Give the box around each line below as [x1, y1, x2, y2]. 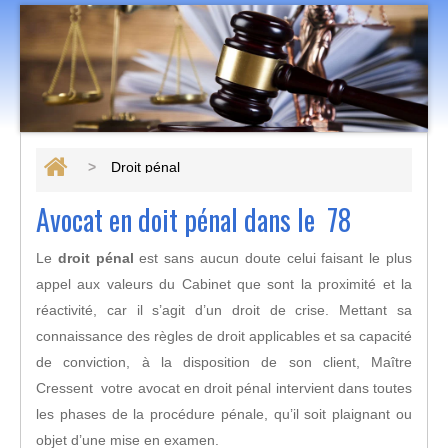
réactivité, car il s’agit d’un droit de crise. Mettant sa [36, 302, 412, 318]
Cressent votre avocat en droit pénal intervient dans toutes [36, 380, 412, 396]
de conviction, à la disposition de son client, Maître [36, 354, 412, 370]
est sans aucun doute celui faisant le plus [133, 250, 413, 266]
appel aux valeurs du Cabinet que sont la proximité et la [36, 276, 412, 292]
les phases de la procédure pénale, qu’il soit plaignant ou [36, 406, 412, 422]
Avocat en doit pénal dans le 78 [36, 199, 351, 240]
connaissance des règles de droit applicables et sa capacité [36, 328, 412, 344]
